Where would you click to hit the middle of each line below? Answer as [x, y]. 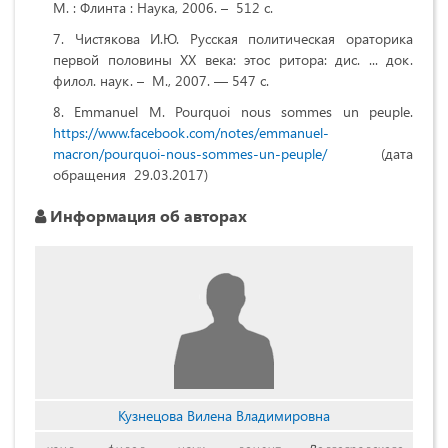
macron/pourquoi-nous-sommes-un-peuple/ [190, 153]
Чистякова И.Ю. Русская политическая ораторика [244, 38]
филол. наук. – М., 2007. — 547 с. [161, 80]
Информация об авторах [146, 215]
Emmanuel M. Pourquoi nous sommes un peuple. [244, 111]
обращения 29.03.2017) [130, 174]
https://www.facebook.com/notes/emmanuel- [191, 132]
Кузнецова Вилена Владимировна [224, 415]
